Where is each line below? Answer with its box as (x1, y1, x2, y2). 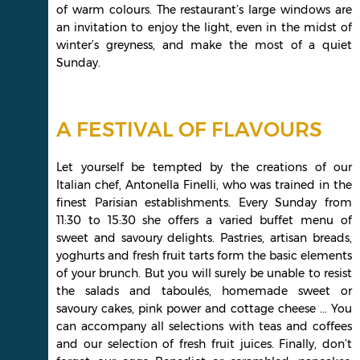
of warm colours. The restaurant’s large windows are (56, 2, 352, 17)
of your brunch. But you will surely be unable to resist (56, 265, 352, 280)
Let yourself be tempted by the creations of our (56, 159, 352, 174)
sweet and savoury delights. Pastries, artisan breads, (56, 230, 352, 245)
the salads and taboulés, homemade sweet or (56, 283, 352, 298)
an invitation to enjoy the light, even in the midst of (56, 20, 352, 35)
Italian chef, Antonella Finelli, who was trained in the (56, 177, 352, 192)
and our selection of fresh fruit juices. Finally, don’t (56, 336, 352, 351)
